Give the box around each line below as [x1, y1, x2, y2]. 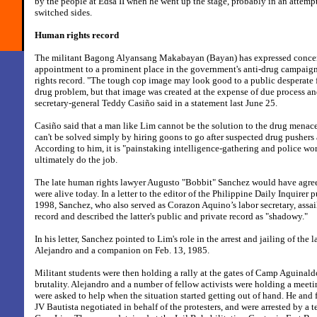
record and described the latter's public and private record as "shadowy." [35, 211, 308, 221]
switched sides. [35, 7, 92, 18]
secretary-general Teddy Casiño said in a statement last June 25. [35, 98, 277, 108]
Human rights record [35, 30, 119, 40]
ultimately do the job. [35, 154, 117, 165]
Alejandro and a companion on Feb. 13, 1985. [35, 245, 209, 255]
